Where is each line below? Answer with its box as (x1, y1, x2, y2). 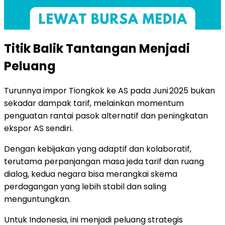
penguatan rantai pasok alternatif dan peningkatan (4, 110, 208, 122)
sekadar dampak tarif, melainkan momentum (4, 97, 184, 109)
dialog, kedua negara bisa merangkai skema (4, 168, 177, 180)
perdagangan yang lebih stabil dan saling (4, 181, 166, 193)
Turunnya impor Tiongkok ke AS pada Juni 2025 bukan (4, 85, 215, 97)
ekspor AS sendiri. (4, 123, 73, 135)
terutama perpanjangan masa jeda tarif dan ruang (4, 156, 204, 168)
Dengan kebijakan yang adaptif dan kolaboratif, (4, 143, 191, 155)
